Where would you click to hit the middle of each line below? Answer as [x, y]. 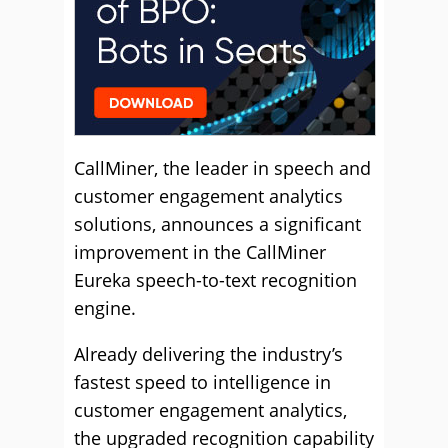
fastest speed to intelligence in [202, 382]
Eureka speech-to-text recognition [215, 280]
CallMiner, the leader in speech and [222, 168]
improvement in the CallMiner [200, 252]
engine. [105, 308]
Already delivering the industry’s [208, 354]
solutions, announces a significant [217, 224]
